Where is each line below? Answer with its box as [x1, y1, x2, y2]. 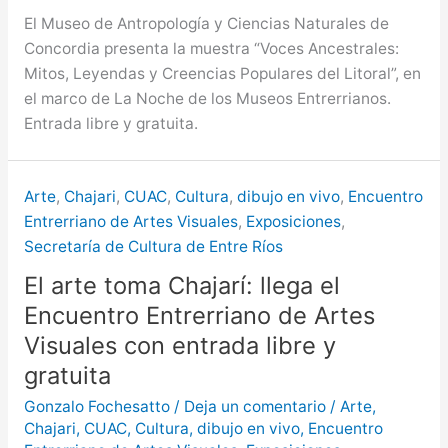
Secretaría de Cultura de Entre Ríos [23, 236, 283, 256]
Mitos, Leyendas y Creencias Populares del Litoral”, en [23, 64, 421, 84]
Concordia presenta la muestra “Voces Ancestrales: [23, 39, 399, 59]
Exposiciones [245, 211, 341, 231]
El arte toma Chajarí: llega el [23, 271, 340, 301]
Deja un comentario [183, 397, 326, 416]
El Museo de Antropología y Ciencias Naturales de [23, 14, 389, 34]
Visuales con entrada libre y [23, 331, 336, 361]
